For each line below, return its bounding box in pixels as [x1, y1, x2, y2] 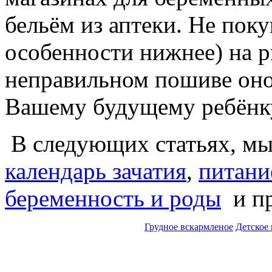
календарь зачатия [5, 157, 186, 184]
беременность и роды [5, 185, 221, 211]
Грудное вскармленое [144, 221, 233, 232]
